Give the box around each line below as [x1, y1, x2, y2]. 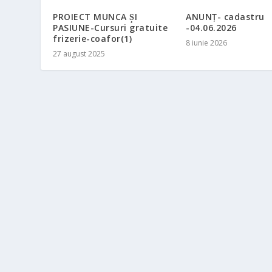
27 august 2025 [53, 49, 106, 59]
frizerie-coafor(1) [53, 33, 132, 44]
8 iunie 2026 [186, 38, 227, 48]
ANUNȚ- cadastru [186, 11, 265, 22]
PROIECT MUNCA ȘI [53, 11, 138, 22]
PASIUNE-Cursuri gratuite [53, 22, 168, 33]
